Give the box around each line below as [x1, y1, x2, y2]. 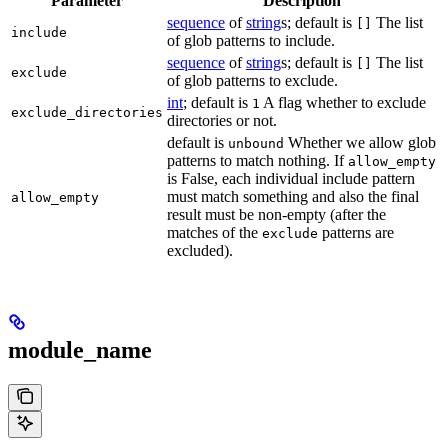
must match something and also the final [167, 188, 419, 206]
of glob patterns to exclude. [167, 72, 338, 90]
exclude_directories [11, 105, 163, 121]
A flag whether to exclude [260, 94, 426, 112]
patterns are [318, 224, 394, 242]
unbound [228, 136, 284, 152]
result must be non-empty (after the [167, 206, 386, 224]
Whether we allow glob [284, 134, 436, 152]
